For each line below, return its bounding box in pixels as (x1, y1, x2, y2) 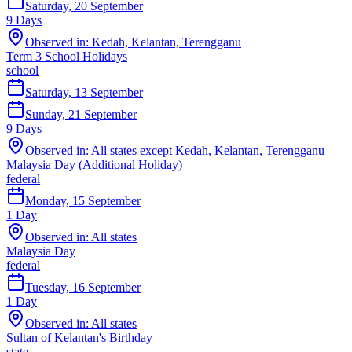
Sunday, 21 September (25, 107, 137, 121)
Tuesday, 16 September (25, 280, 141, 294)
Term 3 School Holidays (6, 49, 127, 63)
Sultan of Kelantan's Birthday (6, 330, 152, 344)
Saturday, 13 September (25, 85, 143, 99)
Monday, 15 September (25, 193, 141, 207)
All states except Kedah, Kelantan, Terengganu (91, 143, 324, 157)
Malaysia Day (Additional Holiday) (6, 157, 182, 171)
